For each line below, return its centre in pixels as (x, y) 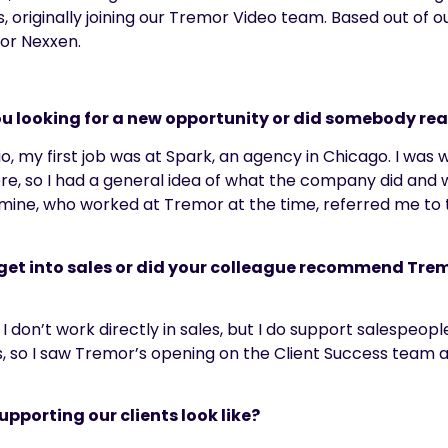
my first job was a (86, 157)
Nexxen (49, 41)
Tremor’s (111, 353)
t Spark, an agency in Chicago (271, 157)
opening (183, 353)
